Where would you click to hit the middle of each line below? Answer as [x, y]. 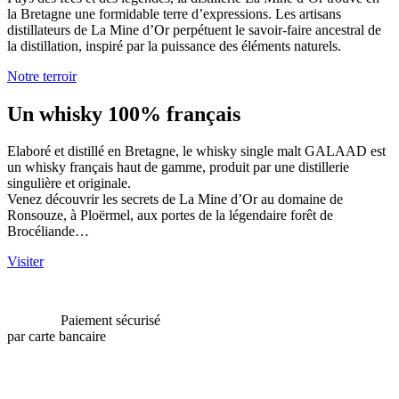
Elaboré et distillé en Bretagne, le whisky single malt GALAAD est [196, 151]
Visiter [25, 262]
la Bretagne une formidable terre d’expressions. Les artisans [174, 13]
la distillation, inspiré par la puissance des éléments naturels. [174, 45]
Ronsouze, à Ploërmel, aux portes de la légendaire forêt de [170, 216]
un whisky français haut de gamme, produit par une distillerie [178, 167]
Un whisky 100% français [124, 114]
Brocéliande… [48, 232]
